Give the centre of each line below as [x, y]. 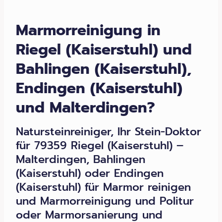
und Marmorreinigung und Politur [105, 201]
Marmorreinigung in [88, 30]
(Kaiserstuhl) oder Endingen [90, 173]
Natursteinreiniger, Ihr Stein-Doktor [109, 132]
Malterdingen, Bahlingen [81, 160]
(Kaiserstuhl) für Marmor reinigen [103, 187]
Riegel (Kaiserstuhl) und [104, 50]
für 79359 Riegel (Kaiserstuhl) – [100, 146]
